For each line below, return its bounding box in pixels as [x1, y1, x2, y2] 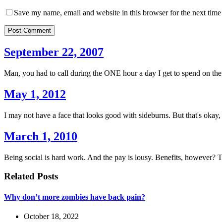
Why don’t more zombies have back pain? [4, 192, 145, 201]
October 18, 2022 [24, 212, 79, 221]
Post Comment [8, 27, 51, 35]
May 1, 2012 [4, 87, 66, 101]
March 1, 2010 [4, 129, 77, 143]
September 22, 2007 [4, 46, 104, 59]
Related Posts [4, 171, 58, 182]
